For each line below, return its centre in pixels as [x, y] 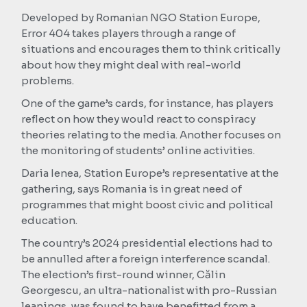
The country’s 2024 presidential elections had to [147, 243]
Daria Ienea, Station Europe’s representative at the [150, 173]
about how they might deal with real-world [132, 64]
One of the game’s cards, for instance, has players [148, 103]
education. [50, 220]
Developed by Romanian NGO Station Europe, [141, 17]
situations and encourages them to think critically [151, 49]
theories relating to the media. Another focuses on [151, 134]
